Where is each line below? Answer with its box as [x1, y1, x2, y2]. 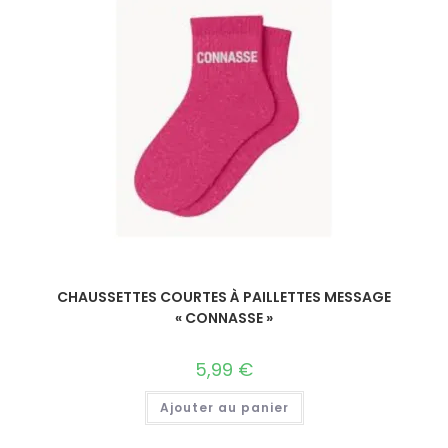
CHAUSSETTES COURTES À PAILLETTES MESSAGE [57, 287, 391, 307]
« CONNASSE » [175, 308, 273, 328]
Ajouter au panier [159, 399, 289, 416]
